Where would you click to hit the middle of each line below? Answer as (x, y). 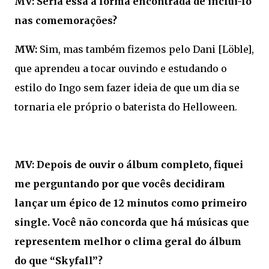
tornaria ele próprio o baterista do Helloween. (126, 107)
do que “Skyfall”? (59, 261)
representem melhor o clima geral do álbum (128, 242)
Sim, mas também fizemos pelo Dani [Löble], (147, 50)
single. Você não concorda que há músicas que (132, 222)
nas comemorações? (66, 21)
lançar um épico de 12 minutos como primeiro (131, 203)
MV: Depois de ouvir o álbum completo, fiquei (129, 165)
